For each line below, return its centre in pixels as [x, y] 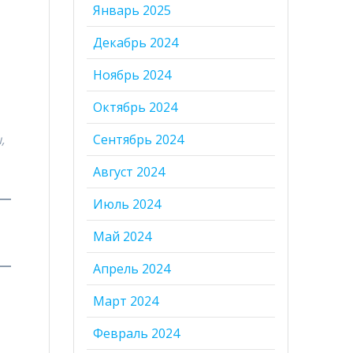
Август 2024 [129, 172]
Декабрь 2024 [136, 43]
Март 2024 [126, 301]
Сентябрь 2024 [139, 140]
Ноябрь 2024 [132, 75]
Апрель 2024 [132, 269]
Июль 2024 [127, 204]
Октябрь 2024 [136, 108]
